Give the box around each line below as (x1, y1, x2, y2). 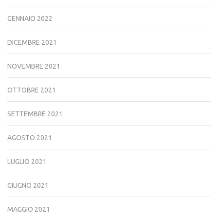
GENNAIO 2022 (7, 15, 53, 22)
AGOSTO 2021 (7, 134, 52, 142)
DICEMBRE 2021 (7, 38, 57, 46)
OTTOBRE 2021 (7, 86, 56, 94)
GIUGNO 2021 (7, 182, 49, 189)
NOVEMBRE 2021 (7, 62, 60, 70)
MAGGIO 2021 (7, 205, 50, 213)
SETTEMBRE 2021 (7, 110, 63, 118)
